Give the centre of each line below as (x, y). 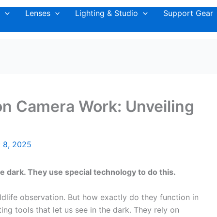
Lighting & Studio (107, 13)
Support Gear (188, 13)
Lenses (38, 13)
